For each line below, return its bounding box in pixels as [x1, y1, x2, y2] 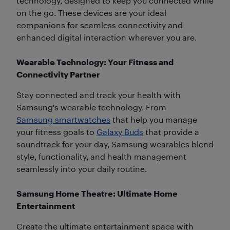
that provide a [143, 127, 199, 137]
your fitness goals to [16, 127, 97, 137]
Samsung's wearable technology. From [16, 102, 166, 112]
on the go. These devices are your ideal [16, 8, 166, 18]
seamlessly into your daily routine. [16, 164, 147, 174]
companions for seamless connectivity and [16, 20, 183, 30]
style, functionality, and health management [16, 151, 186, 162]
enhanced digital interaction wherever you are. [16, 32, 197, 43]
